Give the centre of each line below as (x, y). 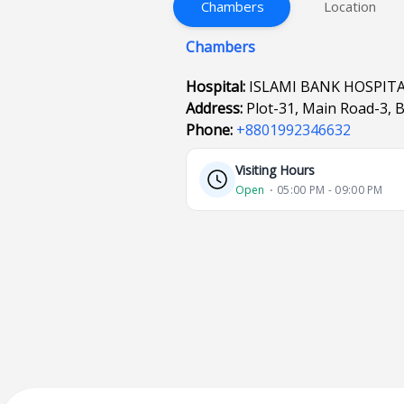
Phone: (211, 130)
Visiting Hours (275, 170)
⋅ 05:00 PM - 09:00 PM (326, 190)
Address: (216, 108)
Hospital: (218, 87)
